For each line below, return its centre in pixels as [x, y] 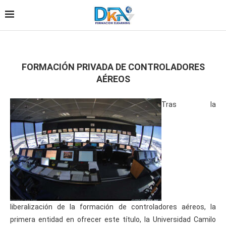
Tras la [189, 104]
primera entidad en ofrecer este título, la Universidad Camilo [113, 219]
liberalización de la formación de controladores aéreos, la [113, 207]
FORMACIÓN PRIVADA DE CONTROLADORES [113, 67]
